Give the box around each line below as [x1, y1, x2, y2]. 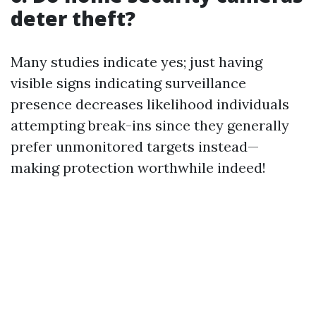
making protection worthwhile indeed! [11, 159, 266, 176]
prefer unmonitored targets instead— [11, 138, 259, 155]
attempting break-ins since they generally [11, 116, 289, 134]
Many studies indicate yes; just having [11, 53, 262, 71]
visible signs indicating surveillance [11, 74, 246, 92]
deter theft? [11, 5, 135, 32]
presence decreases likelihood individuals [11, 95, 289, 113]
